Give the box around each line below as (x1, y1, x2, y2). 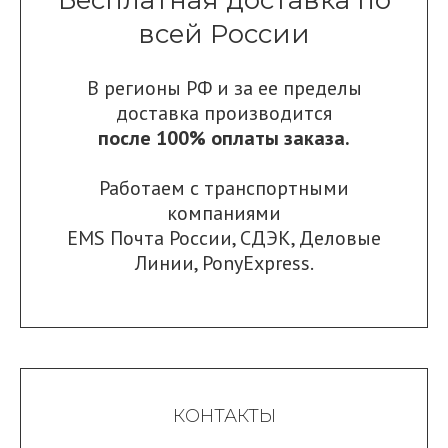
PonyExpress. (201, 249, 314, 276)
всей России (138, 17, 310, 50)
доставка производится (116, 99, 332, 126)
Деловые (299, 224, 381, 251)
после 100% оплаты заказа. (98, 124, 350, 151)
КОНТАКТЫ (172, 404, 276, 427)
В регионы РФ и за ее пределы (86, 74, 362, 101)
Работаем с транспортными (99, 174, 349, 201)
